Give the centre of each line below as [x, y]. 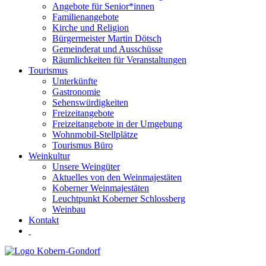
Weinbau [69, 209]
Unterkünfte [75, 81]
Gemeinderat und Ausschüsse [107, 49]
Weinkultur [49, 156]
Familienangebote [85, 17]
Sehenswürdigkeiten [90, 102]
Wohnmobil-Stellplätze [95, 134]
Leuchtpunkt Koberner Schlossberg [119, 198]
